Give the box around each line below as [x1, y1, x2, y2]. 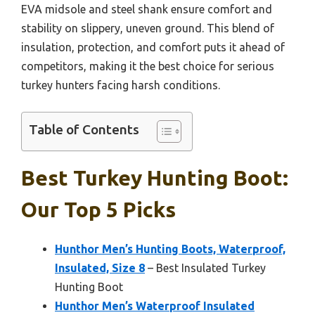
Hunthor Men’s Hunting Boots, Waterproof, [55, 242, 285, 255]
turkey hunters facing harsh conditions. [21, 78, 220, 91]
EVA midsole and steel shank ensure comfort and [21, 2, 272, 15]
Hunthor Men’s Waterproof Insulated [55, 299, 255, 312]
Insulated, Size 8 [55, 261, 145, 274]
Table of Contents [29, 122, 139, 138]
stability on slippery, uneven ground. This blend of [21, 21, 274, 34]
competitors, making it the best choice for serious [21, 59, 274, 72]
